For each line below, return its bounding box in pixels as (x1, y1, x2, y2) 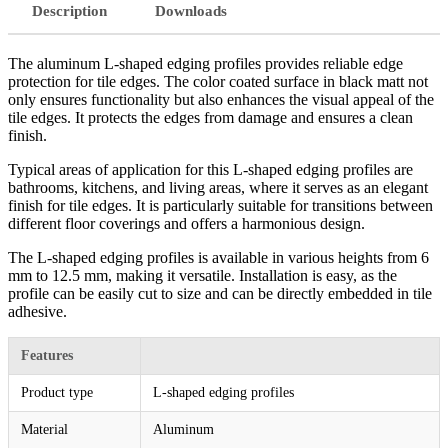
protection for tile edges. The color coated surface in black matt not (8, 72, 428, 90)
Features (21, 347, 73, 363)
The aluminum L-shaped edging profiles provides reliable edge (8, 54, 403, 72)
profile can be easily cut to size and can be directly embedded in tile (8, 284, 432, 302)
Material (21, 421, 68, 437)
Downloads (155, 2, 227, 19)
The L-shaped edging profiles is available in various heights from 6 (8, 248, 429, 266)
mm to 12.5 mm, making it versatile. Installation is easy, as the (8, 266, 397, 284)
